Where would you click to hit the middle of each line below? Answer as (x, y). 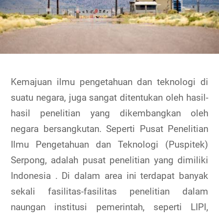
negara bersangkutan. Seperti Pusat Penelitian (109, 129)
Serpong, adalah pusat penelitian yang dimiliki (109, 160)
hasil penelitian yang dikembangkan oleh (109, 113)
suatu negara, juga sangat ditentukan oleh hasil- (109, 97)
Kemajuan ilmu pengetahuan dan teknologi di (109, 82)
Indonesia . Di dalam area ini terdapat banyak (109, 175)
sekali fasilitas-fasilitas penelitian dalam (109, 191)
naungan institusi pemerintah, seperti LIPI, (109, 207)
